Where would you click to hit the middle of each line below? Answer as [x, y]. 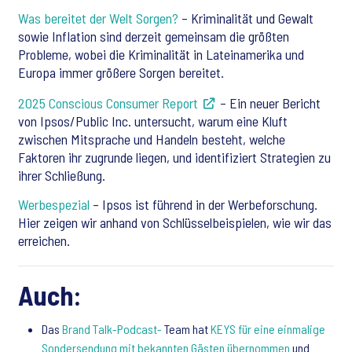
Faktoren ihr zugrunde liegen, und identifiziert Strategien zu [174, 157]
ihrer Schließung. [62, 175]
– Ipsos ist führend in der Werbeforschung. [203, 204]
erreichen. [44, 240]
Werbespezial [54, 204]
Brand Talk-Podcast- [112, 329]
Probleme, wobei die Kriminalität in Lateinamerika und [161, 54]
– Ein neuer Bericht [269, 103]
